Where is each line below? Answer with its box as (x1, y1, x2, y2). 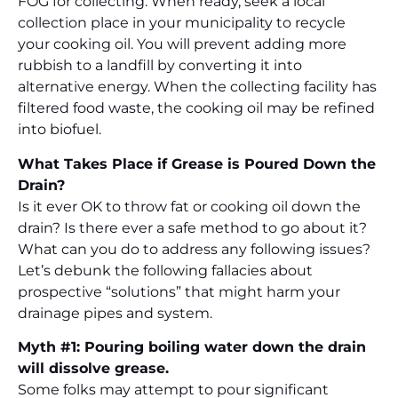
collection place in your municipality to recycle (18, 14, 346, 32)
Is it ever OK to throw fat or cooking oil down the (18, 197, 361, 215)
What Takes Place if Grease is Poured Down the (18, 155, 376, 172)
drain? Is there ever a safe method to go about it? (18, 219, 367, 236)
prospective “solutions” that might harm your (18, 283, 340, 300)
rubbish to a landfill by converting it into (18, 57, 302, 75)
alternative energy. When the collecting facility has (18, 78, 377, 96)
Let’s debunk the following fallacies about (18, 261, 313, 279)
